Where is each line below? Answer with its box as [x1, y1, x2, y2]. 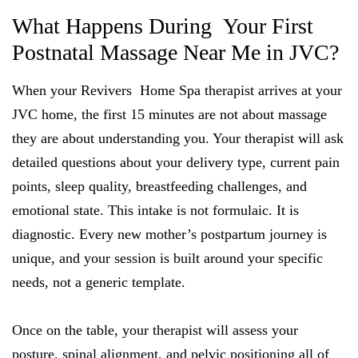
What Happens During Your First [12, 14, 313, 38]
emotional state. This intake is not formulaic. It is [12, 202, 299, 218]
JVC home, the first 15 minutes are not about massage [12, 106, 327, 122]
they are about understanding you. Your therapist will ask [12, 130, 344, 146]
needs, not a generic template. [12, 274, 185, 290]
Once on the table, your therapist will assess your [12, 322, 298, 338]
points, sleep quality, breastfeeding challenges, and [12, 178, 307, 194]
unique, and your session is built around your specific [12, 250, 323, 266]
